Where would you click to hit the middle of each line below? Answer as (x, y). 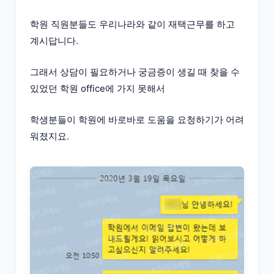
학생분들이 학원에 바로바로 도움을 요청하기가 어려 (137, 120)
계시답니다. (55, 41)
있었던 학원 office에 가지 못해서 (99, 88)
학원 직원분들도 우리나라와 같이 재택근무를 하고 (132, 24)
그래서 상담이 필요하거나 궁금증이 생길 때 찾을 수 (135, 72)
